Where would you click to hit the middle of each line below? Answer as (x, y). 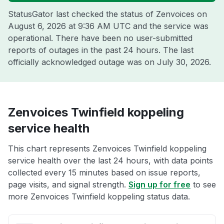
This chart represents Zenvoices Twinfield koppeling (107, 148)
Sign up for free (159, 184)
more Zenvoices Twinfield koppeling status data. (99, 196)
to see (203, 184)
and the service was (169, 26)
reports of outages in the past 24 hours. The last (101, 50)
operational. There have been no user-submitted (100, 38)
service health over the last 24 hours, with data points (110, 160)
